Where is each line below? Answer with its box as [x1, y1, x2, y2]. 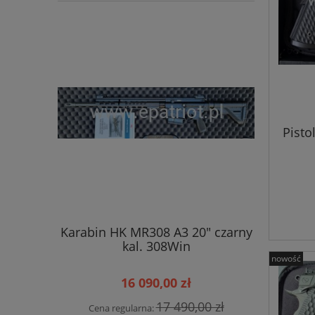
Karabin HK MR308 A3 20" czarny [60, 223, 252, 240]
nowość [271, 252, 301, 265]
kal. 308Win [122, 237, 191, 255]
